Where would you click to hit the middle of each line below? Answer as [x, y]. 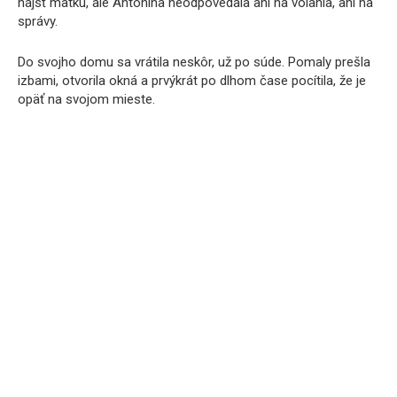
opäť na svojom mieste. [86, 100]
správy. [38, 22]
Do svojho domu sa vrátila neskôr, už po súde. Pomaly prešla [194, 62]
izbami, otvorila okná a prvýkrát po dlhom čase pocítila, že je [192, 81]
